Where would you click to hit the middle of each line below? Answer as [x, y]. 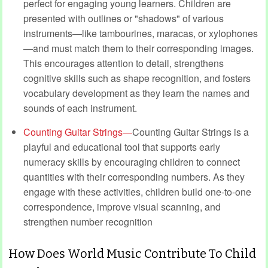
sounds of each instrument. [80, 108]
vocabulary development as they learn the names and [136, 93]
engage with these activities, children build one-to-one [137, 191]
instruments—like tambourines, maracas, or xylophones [141, 33]
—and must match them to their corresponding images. [138, 48]
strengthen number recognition [88, 221]
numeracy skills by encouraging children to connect [132, 162]
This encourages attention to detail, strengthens [124, 63]
